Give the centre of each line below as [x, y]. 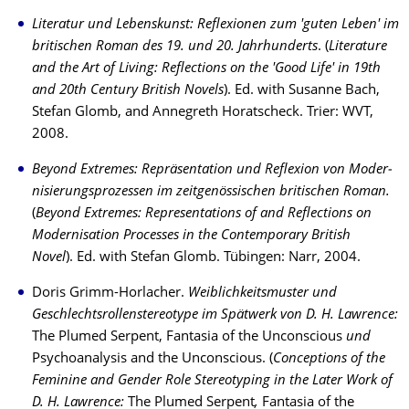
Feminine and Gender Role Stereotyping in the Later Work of [212, 381]
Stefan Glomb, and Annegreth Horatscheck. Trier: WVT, [203, 113]
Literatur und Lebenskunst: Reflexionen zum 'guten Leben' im [215, 25]
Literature [358, 47]
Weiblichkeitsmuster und [262, 294]
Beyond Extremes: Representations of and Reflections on [204, 214]
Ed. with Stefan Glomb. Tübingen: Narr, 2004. [219, 258]
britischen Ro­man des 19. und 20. [135, 47]
